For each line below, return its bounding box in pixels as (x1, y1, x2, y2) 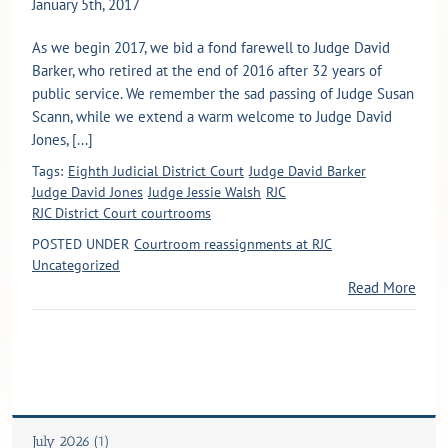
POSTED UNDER (32, 234, 129, 253)
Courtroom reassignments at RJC (134, 234, 332, 253)
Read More (348, 277, 416, 297)
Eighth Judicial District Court (68, 161, 244, 180)
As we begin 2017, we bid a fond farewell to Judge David (32, 37, 390, 57)
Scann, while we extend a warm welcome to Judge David (32, 106, 392, 126)
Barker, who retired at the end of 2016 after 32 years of (32, 60, 382, 80)
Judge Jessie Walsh (148, 182, 261, 201)
